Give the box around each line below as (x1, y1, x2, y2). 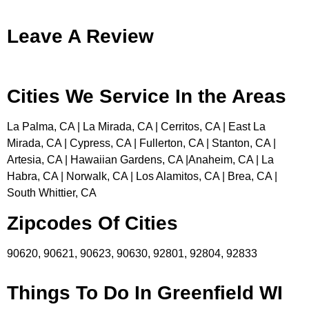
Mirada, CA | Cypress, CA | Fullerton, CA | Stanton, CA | (7, 137, 276, 150)
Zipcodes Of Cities (7, 212, 178, 234)
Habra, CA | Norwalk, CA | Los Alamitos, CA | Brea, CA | (7, 170, 277, 183)
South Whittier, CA (7, 187, 97, 199)
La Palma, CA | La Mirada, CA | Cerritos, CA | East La (7, 121, 266, 133)
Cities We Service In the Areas (7, 86, 286, 108)
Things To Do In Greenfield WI (7, 281, 283, 303)
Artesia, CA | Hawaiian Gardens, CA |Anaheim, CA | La (7, 154, 274, 166)
